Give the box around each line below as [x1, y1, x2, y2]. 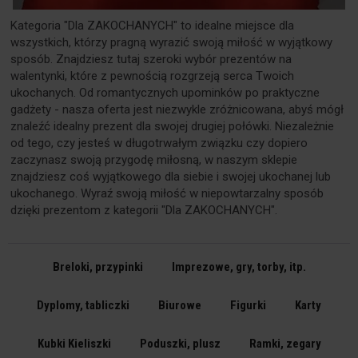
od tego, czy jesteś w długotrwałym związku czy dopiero [10, 136, 308, 150]
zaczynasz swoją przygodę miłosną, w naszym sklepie [10, 153, 297, 167]
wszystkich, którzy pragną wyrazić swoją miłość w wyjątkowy [10, 35, 332, 50]
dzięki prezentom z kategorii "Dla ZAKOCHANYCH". [10, 203, 277, 217]
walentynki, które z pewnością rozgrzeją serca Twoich [10, 69, 294, 83]
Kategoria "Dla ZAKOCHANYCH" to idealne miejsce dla [10, 18, 294, 33]
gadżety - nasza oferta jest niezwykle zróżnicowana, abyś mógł [10, 102, 344, 117]
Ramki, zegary [249, 336, 321, 351]
